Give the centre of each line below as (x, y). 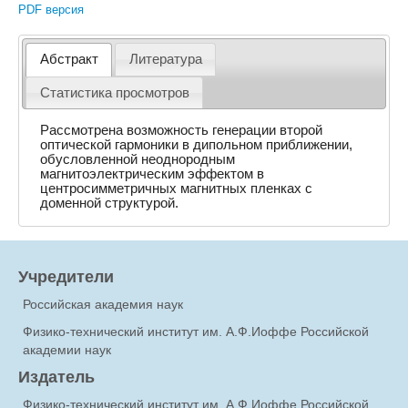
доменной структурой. (110, 203)
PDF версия (51, 10)
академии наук (67, 350)
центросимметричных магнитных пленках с (177, 188)
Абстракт (69, 60)
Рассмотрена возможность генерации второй (182, 130)
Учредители (66, 277)
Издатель (56, 377)
